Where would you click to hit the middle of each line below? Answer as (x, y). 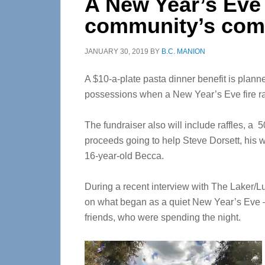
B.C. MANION (183, 51)
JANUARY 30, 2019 (117, 51)
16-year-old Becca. (124, 156)
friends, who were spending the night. (163, 217)
